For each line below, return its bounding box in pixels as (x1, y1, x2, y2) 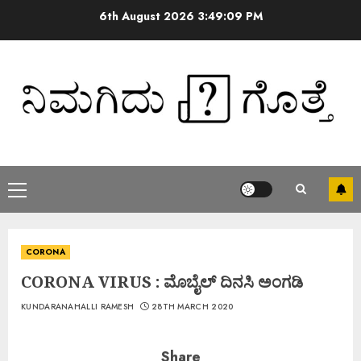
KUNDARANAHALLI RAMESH (21, 300, 135, 313)
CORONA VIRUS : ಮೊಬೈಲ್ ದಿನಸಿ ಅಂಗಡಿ (21, 270, 303, 293)
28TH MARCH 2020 (151, 300, 234, 313)
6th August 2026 (100, 7, 198, 24)
